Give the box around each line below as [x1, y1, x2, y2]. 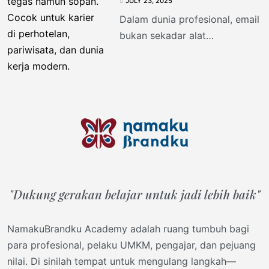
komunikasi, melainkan [119, 46, 222, 58]
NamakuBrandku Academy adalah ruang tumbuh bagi [7, 223, 249, 235]
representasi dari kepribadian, [119, 62, 255, 74]
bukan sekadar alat [119, 29, 206, 42]
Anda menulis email [119, 110, 207, 123]
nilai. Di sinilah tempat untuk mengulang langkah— [7, 255, 236, 268]
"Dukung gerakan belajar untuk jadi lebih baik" [8, 186, 261, 203]
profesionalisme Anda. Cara [119, 94, 245, 107]
